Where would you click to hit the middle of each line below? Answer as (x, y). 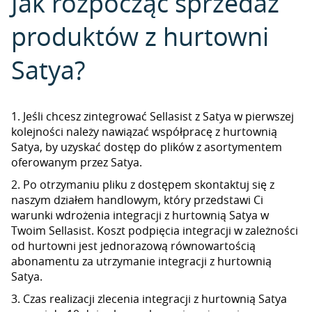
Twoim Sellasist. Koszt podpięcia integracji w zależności (155, 231)
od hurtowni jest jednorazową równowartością (133, 246)
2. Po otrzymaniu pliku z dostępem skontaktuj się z (143, 185)
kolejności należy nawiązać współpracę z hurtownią (144, 132)
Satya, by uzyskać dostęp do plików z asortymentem (147, 147)
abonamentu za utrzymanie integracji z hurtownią (141, 261)
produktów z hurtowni (140, 36)
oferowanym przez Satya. (77, 162)
